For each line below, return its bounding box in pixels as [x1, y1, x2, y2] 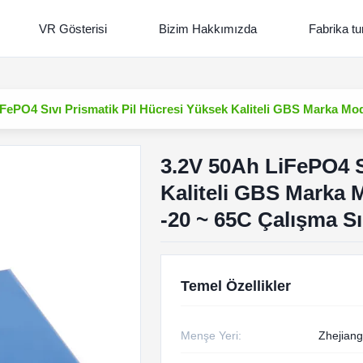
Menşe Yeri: [180, 329, 241, 342]
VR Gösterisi [39, 21, 107, 36]
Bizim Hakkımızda [159, 21, 257, 36]
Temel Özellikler [180, 278, 291, 294]
